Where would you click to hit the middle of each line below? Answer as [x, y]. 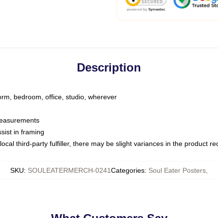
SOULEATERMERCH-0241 [69, 170]
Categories [128, 170]
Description [109, 67]
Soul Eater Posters [177, 170]
